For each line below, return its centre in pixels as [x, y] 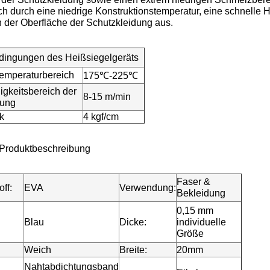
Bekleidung [201, 193]
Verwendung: [148, 188]
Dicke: [133, 222]
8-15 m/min [107, 97]
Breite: [133, 250]
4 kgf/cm [101, 117]
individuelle [201, 222]
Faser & [193, 182]
